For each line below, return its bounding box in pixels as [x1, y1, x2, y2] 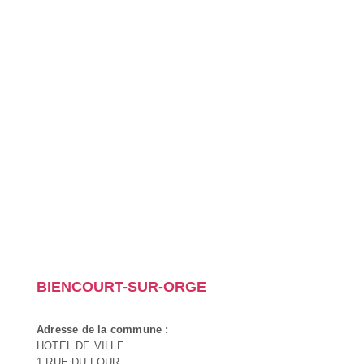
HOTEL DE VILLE [37, 339, 124, 352]
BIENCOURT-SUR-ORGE [37, 278, 206, 295]
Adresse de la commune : [37, 323, 169, 336]
